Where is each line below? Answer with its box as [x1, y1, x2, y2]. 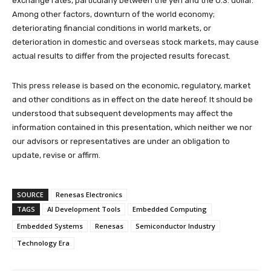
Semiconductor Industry [135, 221, 215, 231]
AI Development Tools [47, 204, 120, 214]
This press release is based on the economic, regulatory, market [12, 81, 250, 91]
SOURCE [17, 190, 44, 200]
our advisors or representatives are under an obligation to [12, 137, 230, 146]
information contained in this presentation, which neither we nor [12, 123, 252, 132]
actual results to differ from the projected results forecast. [12, 51, 230, 61]
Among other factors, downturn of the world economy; [12, 10, 215, 19]
